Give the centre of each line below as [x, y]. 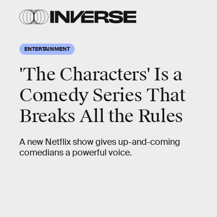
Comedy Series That [102, 95]
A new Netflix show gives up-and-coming [100, 142]
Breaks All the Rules [101, 116]
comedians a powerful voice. [76, 153]
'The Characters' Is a [101, 75]
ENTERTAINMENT [47, 48]
